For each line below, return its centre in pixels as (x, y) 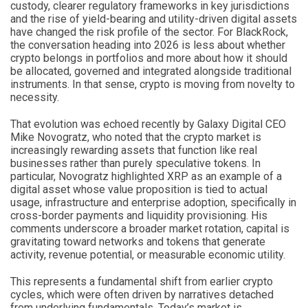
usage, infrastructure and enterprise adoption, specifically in (153, 202)
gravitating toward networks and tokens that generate (138, 241)
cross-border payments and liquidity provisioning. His (139, 215)
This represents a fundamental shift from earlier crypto (142, 281)
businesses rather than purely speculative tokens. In (135, 163)
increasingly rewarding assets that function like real (134, 150)
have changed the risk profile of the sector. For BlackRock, (149, 32)
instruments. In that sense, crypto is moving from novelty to (153, 84)
